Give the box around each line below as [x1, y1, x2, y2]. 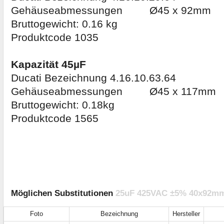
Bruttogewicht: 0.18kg [11, 99, 114, 111]
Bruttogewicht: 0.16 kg [11, 18, 117, 30]
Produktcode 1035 [11, 31, 98, 44]
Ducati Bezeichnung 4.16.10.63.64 [11, 72, 176, 84]
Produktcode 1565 [11, 112, 98, 125]
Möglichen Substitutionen [11, 188, 115, 198]
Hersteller [172, 210, 200, 218]
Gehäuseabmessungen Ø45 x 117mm [11, 85, 216, 98]
